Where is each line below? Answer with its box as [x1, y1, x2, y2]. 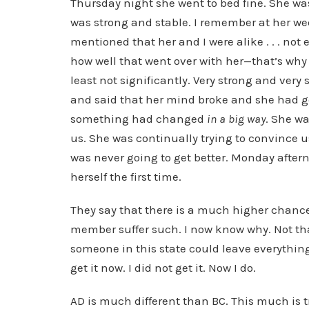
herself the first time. [70, 170, 181, 183]
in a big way [207, 112, 266, 126]
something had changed [70, 112, 207, 126]
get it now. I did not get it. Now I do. [70, 261, 256, 275]
